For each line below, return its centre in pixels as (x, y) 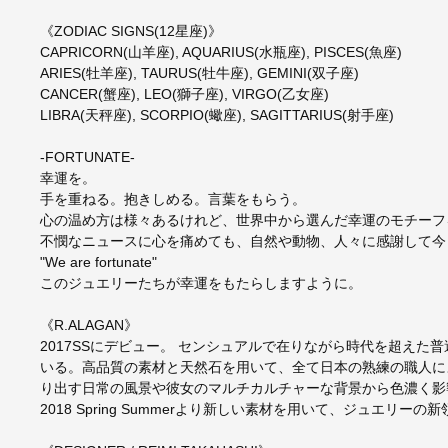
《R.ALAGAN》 (88, 325)
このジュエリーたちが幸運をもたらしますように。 (200, 283)
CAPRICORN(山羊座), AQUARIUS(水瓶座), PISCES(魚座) (220, 52)
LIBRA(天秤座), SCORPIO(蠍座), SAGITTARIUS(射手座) (216, 115)
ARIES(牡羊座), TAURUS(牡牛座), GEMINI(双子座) (199, 73)
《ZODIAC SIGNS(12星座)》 (130, 31)
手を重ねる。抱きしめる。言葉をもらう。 (172, 199)
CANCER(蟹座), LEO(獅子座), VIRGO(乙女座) (184, 94)
